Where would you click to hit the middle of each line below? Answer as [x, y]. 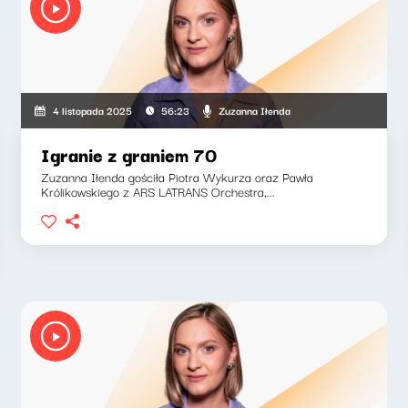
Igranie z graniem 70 [129, 154]
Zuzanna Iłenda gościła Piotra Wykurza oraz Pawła [178, 177]
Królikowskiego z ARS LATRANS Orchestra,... [158, 191]
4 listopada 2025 [92, 110]
